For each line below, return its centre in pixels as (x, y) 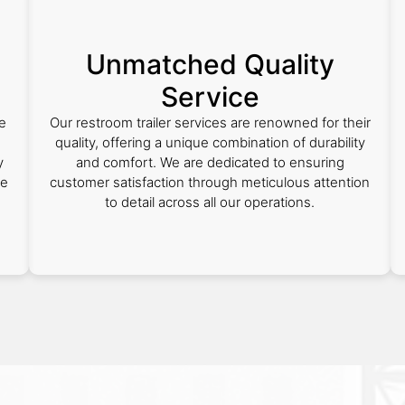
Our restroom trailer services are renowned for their (210, 122)
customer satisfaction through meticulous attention (210, 182)
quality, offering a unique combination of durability (210, 142)
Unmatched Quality (210, 64)
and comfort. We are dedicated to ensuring (210, 162)
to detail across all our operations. (210, 202)
